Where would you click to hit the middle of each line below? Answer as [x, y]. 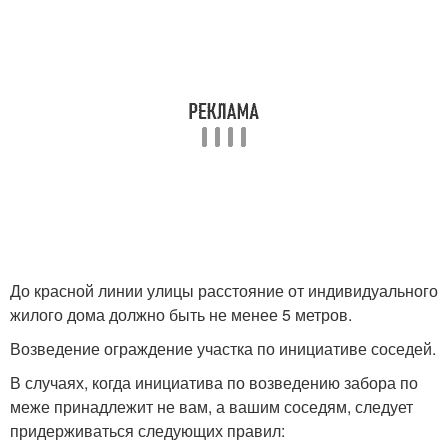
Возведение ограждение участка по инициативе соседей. [223, 349]
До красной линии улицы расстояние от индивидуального [224, 291]
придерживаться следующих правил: [147, 431]
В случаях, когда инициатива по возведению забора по [214, 383]
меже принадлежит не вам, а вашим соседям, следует [211, 407]
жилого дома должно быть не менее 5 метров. [181, 315]
